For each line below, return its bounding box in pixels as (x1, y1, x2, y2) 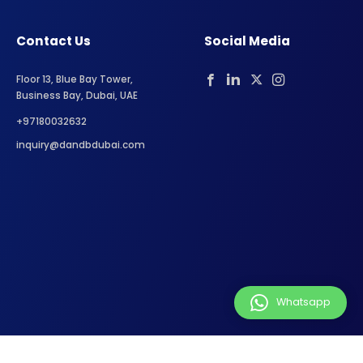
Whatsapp (276, 294, 331, 309)
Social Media (203, 32, 290, 49)
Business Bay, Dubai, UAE (16, 88, 139, 102)
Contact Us (16, 32, 92, 49)
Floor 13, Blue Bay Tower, (16, 72, 134, 86)
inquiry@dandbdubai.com (16, 138, 146, 152)
